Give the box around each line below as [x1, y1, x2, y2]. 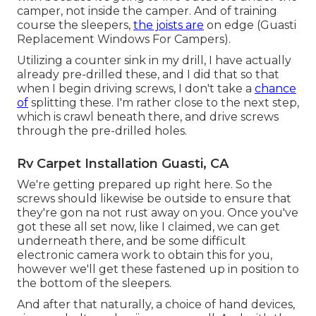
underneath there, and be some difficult [17, 233, 246, 248]
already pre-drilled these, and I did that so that [17, 67, 279, 81]
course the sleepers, [17, 18, 133, 32]
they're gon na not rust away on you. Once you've [17, 205, 298, 219]
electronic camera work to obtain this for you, [17, 248, 272, 262]
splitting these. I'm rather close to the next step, [28, 95, 299, 109]
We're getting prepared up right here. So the [17, 177, 272, 191]
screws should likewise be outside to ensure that [17, 191, 291, 205]
